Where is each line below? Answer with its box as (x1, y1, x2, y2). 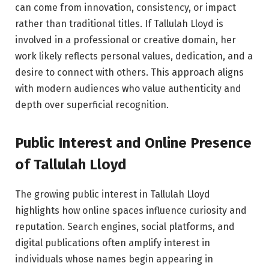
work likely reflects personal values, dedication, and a (15, 50, 253, 62)
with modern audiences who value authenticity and (15, 82, 241, 94)
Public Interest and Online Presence (15, 134, 252, 152)
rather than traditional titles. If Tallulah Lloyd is (15, 17, 223, 29)
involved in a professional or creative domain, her (15, 34, 236, 46)
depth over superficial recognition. (15, 98, 169, 110)
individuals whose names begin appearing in (15, 253, 213, 265)
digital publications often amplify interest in (15, 237, 210, 249)
